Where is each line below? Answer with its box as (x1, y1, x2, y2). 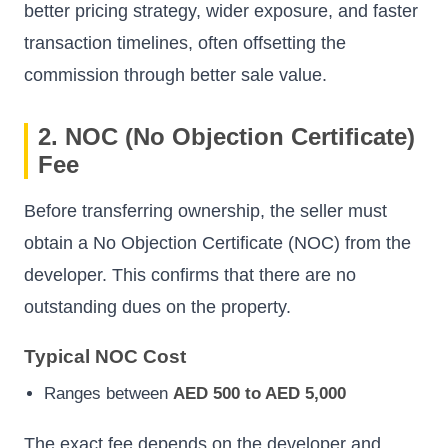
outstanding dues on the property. (24, 296, 291, 317)
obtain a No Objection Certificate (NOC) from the (24, 232, 411, 253)
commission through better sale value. (24, 64, 327, 85)
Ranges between (44, 384, 173, 404)
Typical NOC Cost (24, 346, 186, 368)
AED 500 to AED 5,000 (173, 384, 346, 404)
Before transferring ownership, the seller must (24, 200, 387, 221)
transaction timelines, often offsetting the (24, 32, 346, 53)
